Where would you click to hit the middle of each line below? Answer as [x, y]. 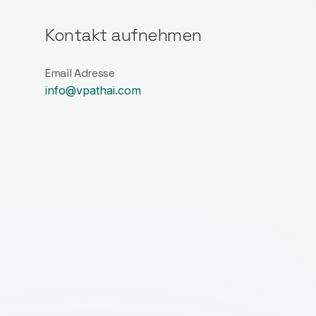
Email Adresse [80, 73]
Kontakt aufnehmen [123, 35]
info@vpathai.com [93, 90]
